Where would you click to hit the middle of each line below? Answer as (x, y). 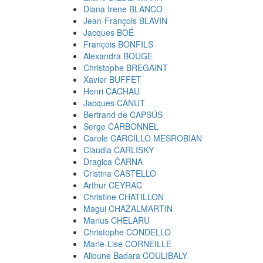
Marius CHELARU (117, 220)
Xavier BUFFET (112, 79)
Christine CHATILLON (124, 197)
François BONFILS (118, 44)
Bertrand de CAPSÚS (123, 114)
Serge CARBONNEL (121, 126)
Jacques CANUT (114, 103)
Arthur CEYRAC (113, 185)
